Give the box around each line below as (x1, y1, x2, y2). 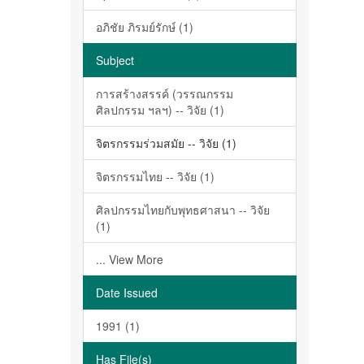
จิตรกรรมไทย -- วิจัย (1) (96, 168, 214, 184)
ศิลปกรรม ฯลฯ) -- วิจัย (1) (96, 102, 224, 118)
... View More (96, 251, 163, 267)
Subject (96, 52, 134, 68)
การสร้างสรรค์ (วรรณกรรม (96, 85, 233, 102)
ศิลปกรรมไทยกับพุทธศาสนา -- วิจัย (96, 201, 270, 218)
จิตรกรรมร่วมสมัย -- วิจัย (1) (96, 135, 236, 151)
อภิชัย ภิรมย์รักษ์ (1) (96, 19, 193, 35)
